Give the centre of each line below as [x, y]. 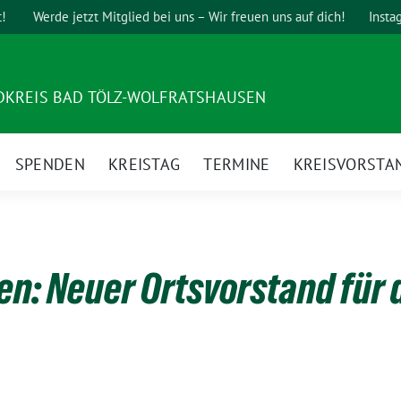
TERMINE [237, 164]
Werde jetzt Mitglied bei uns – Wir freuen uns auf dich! [189, 17]
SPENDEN [50, 164]
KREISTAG [144, 164]
